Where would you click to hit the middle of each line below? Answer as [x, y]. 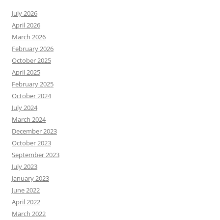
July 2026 [25, 13]
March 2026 [29, 37]
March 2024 [29, 119]
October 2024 [31, 96]
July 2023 [25, 166]
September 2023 [36, 155]
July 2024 [25, 108]
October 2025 [31, 60]
